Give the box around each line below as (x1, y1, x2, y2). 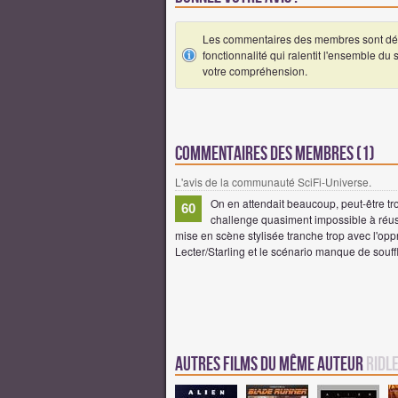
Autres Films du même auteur (175, 353, 366, 376)
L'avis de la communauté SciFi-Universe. (175, 173, 371, 189)
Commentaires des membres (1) (175, 142, 375, 165)
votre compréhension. (203, 62, 307, 78)
